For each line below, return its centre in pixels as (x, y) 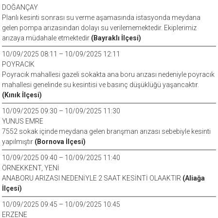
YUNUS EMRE (23, 121)
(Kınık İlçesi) (22, 95)
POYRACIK (18, 64)
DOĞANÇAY (20, 7)
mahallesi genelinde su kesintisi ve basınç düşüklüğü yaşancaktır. (101, 85)
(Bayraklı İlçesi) (116, 38)
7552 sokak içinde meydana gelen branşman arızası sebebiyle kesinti (107, 131)
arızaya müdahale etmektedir (47, 38)
